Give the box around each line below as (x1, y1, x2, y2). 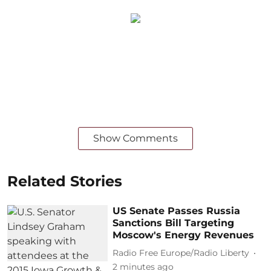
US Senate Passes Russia (113, 204, 241, 217)
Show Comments (93, 132, 178, 144)
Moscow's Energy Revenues (113, 229, 255, 241)
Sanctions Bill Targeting (113, 217, 235, 229)
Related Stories (7, 172, 122, 190)
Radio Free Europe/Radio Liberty (113, 247, 250, 258)
